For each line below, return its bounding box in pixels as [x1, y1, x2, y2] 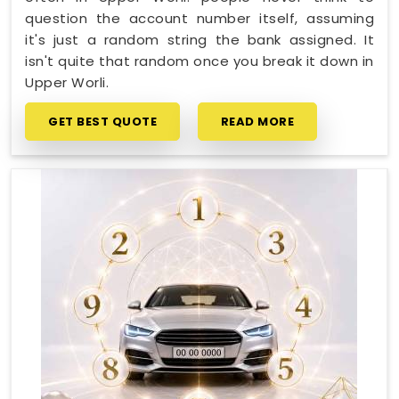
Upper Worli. [25, 72, 109, 92]
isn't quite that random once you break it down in [25, 51, 374, 70]
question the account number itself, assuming [25, 8, 374, 28]
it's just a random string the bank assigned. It [25, 29, 374, 49]
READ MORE [220, 112, 294, 130]
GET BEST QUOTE [48, 112, 157, 130]
